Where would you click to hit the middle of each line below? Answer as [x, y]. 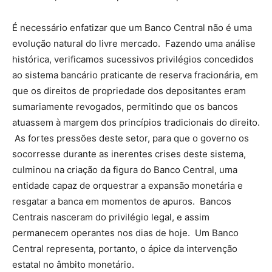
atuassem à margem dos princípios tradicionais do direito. [136, 122]
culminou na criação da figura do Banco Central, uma [125, 169]
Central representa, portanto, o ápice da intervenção [125, 248]
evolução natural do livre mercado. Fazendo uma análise [134, 43]
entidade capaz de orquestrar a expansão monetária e [127, 185]
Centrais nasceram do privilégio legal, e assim [111, 217]
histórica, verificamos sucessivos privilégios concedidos [133, 59]
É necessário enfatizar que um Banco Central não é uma [132, 27]
